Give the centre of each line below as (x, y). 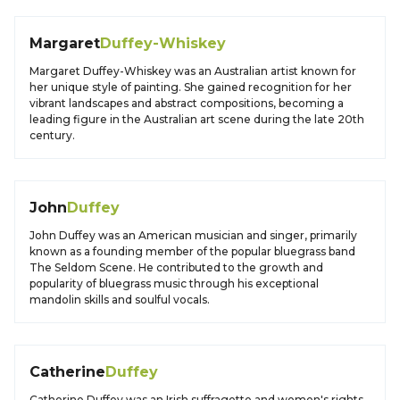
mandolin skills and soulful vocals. (120, 300)
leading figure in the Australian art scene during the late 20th (197, 119)
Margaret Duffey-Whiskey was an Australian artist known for (193, 71)
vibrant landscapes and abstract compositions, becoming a (187, 103)
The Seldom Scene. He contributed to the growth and (176, 267)
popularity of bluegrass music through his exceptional (174, 283)
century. (52, 135)
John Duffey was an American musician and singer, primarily (193, 235)
